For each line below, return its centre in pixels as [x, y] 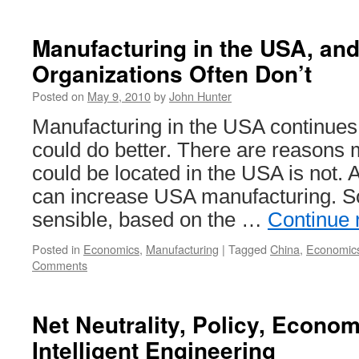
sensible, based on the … [150, 220]
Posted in [56, 249]
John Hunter [200, 96]
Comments [60, 265]
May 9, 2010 [119, 96]
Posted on [58, 96]
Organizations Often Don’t [172, 73]
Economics [111, 249]
